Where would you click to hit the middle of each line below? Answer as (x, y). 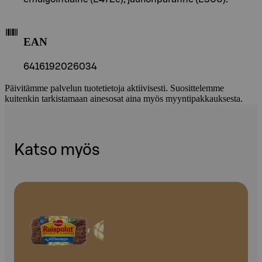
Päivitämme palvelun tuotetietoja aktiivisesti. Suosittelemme (114, 88)
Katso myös (57, 150)
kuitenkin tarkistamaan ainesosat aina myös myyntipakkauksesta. (124, 99)
